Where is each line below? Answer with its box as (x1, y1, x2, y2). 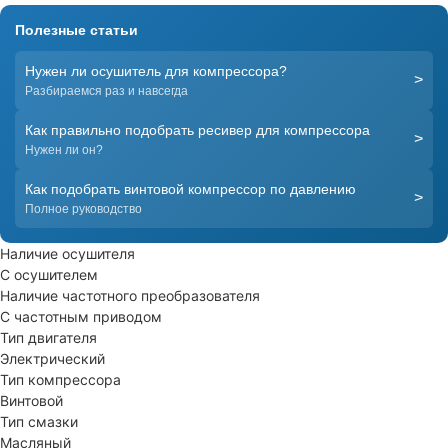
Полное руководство (25, 201, 142, 216)
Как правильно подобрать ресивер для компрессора (25, 121, 370, 138)
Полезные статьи (15, 21, 138, 38)
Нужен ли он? (25, 142, 103, 157)
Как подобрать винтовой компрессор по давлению (25, 180, 356, 197)
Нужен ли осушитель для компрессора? (25, 62, 287, 79)
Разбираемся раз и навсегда (25, 83, 188, 98)
